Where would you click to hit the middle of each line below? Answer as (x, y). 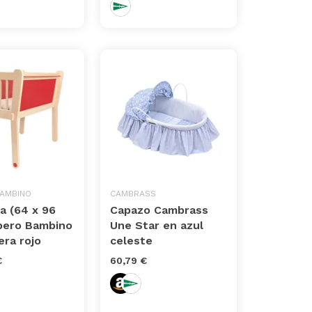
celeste (132, 241)
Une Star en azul (157, 226)
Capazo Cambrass (159, 210)
